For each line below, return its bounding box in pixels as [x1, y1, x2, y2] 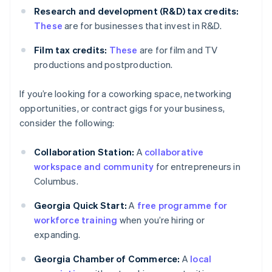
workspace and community [34, 160, 154, 173]
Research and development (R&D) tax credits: [34, 5, 239, 18]
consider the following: [19, 117, 115, 129]
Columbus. [34, 175, 78, 188]
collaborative [144, 146, 204, 158]
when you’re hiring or [117, 214, 205, 226]
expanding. [34, 228, 80, 241]
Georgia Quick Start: [34, 199, 127, 212]
